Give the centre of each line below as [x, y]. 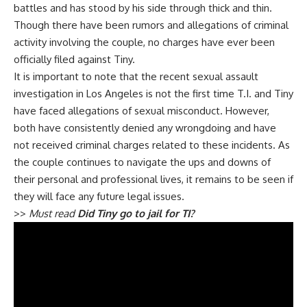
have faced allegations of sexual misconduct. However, [142, 111]
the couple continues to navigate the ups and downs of [142, 162]
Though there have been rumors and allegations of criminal [151, 25]
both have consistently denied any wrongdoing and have [145, 128]
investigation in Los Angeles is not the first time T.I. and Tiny [153, 94]
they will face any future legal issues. [99, 196]
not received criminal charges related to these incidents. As [152, 145]
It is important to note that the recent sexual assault [136, 76]
